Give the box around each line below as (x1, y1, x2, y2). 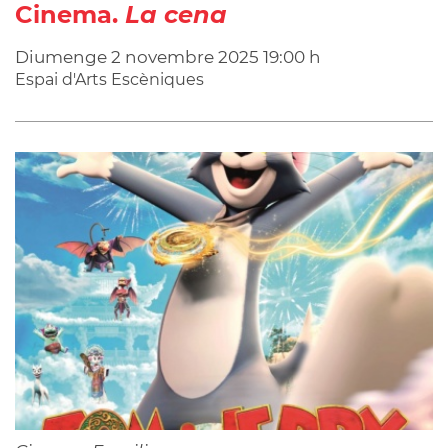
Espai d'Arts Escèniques (15, 69, 204, 89)
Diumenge (15, 46, 111, 67)
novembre (125, 46, 214, 67)
